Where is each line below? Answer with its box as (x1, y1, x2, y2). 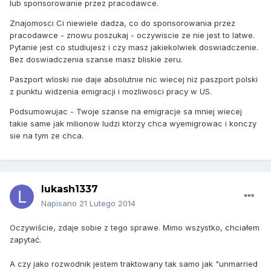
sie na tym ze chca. (10, 131, 83, 141)
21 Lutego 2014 (79, 198, 135, 209)
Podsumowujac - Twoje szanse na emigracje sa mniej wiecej (10, 106, 242, 117)
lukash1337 (41, 183, 98, 195)
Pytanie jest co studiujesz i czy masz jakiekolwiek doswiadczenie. (10, 42, 258, 53)
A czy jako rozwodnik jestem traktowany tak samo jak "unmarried (10, 259, 258, 269)
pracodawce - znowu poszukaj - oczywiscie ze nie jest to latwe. (10, 30, 255, 41)
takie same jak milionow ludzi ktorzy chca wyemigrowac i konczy (10, 119, 256, 129)
